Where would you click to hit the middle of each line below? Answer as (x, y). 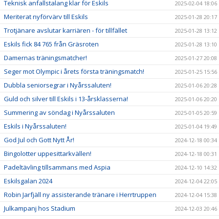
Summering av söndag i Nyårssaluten (59, 112)
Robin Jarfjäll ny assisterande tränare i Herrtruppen (80, 195)
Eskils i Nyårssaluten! (35, 126)
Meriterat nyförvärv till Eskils (46, 17)
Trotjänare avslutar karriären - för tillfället (66, 30)
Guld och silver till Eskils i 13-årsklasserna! (66, 99)
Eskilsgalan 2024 (28, 181)
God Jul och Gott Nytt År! (39, 140)
